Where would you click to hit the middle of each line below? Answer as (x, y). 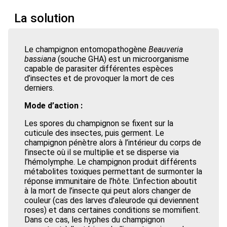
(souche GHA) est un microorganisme (123, 59)
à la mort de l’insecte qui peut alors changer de (108, 191)
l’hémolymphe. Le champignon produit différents (110, 162)
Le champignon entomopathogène (86, 49)
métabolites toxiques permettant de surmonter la (113, 172)
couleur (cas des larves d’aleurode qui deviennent (112, 200)
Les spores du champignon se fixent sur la (99, 123)
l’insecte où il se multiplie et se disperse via (102, 152)
